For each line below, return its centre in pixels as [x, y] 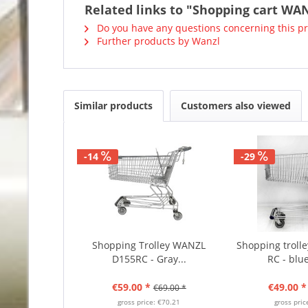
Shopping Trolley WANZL [149, 245]
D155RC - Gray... [149, 259]
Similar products [113, 106]
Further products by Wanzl [157, 41]
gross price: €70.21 [149, 302]
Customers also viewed [236, 106]
